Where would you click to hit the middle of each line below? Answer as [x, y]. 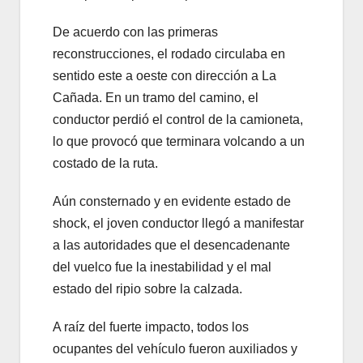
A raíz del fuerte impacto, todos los [151, 327]
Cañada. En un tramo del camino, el [156, 98]
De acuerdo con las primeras [135, 32]
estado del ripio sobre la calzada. [147, 289]
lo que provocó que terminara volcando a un [179, 142]
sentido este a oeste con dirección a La [164, 76]
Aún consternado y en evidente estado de [172, 202]
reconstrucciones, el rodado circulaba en [169, 54]
